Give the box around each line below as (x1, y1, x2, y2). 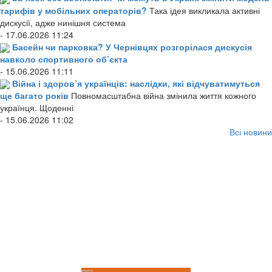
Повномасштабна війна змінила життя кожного (71, 89, 256, 102)
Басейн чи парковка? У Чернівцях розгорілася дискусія (12, 40, 252, 53)
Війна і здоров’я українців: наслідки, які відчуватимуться (12, 76, 260, 89)
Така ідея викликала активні (149, 4, 260, 16)
